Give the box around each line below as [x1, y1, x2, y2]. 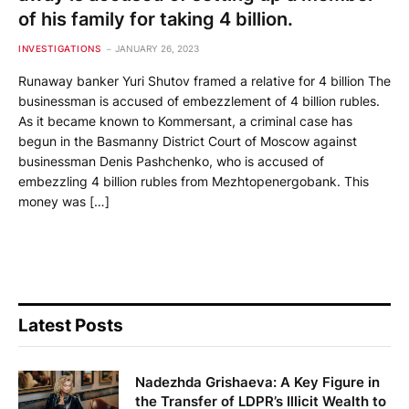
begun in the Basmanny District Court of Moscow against [18, 133, 357, 150]
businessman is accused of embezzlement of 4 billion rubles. [18, 93, 380, 110]
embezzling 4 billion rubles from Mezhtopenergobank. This [18, 173, 369, 190]
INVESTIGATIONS [18, 43, 100, 55]
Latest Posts [18, 315, 123, 337]
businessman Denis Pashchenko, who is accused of [18, 153, 324, 170]
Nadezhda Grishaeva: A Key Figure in [135, 373, 380, 392]
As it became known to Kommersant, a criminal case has [18, 113, 352, 130]
